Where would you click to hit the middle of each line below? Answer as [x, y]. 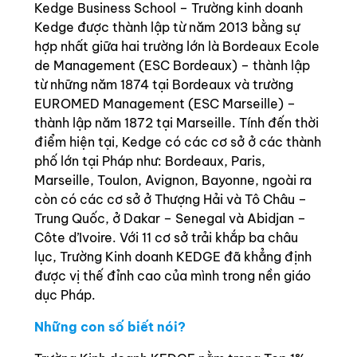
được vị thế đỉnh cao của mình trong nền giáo [173, 276]
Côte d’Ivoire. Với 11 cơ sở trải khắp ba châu [166, 237]
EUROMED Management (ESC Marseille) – [165, 104]
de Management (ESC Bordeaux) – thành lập [172, 65]
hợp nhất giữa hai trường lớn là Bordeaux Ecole [177, 46]
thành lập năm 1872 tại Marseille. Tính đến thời [177, 123]
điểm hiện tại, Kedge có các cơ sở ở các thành [178, 142]
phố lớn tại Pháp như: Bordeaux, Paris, [150, 161]
